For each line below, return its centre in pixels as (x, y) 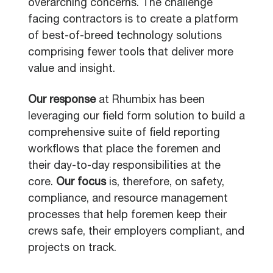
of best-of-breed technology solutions (125, 37)
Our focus (81, 183)
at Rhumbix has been (150, 101)
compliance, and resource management (128, 199)
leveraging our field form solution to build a (136, 117)
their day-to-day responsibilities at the (124, 166)
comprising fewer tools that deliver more (131, 53)
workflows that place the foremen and (124, 150)
